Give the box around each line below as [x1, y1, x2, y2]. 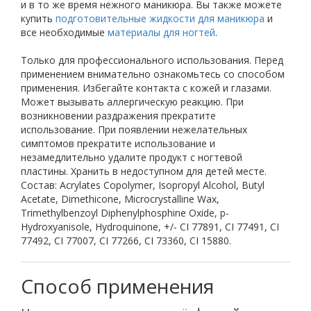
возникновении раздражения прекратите [21, 109, 216, 122]
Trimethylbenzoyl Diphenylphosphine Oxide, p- [21, 206, 229, 219]
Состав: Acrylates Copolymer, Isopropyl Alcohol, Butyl [21, 178, 264, 192]
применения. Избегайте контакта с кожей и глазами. [21, 81, 271, 94]
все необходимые [21, 26, 108, 39]
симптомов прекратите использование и [21, 137, 215, 150]
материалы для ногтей [108, 26, 215, 39]
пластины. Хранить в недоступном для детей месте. [21, 165, 272, 178]
